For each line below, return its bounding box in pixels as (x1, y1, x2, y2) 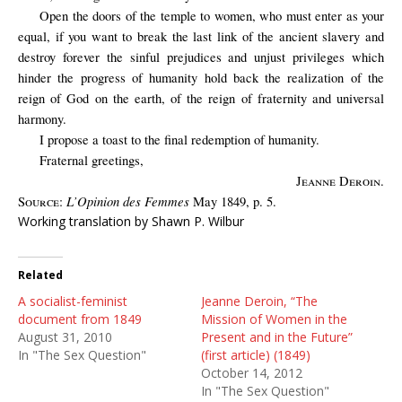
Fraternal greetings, (39, 152, 144, 169)
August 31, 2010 (18, 328, 112, 345)
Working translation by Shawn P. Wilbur (18, 213, 244, 230)
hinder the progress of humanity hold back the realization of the (18, 69, 384, 86)
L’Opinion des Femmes (66, 192, 189, 210)
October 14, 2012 (201, 364, 302, 381)
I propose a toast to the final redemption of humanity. (39, 131, 319, 148)
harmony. (18, 110, 66, 127)
